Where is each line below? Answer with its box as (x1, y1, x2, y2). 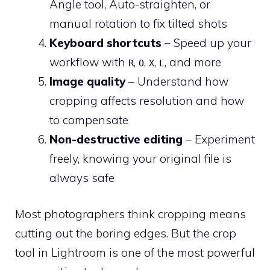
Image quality (49, 74, 125, 89)
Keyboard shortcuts (49, 35, 162, 50)
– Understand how (125, 74, 228, 89)
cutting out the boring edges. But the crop (15, 226, 236, 240)
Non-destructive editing (49, 131, 183, 146)
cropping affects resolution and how (49, 93, 244, 108)
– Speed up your (162, 35, 251, 50)
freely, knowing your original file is (49, 151, 231, 166)
